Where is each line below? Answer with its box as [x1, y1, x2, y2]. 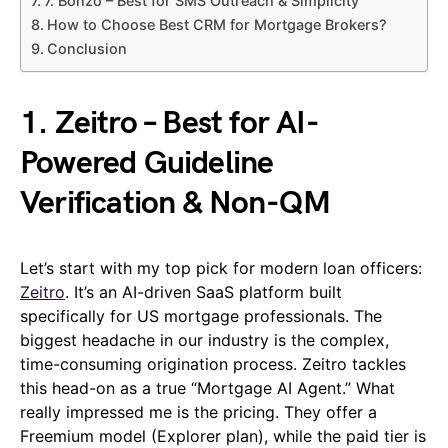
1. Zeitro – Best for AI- [20, 104, 319, 144]
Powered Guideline [20, 144, 274, 184]
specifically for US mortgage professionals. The [20, 306, 382, 327]
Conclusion [46, 40, 127, 58]
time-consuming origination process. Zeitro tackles [20, 354, 406, 375]
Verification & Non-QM [20, 184, 331, 224]
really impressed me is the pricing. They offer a [20, 402, 377, 423]
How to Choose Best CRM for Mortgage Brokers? [46, 16, 387, 34]
